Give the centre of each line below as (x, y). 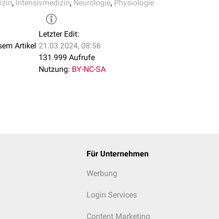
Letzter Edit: (59, 34)
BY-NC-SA (89, 69)
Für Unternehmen (117, 154)
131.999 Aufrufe (67, 57)
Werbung (102, 173)
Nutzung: (54, 69)
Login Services (111, 195)
